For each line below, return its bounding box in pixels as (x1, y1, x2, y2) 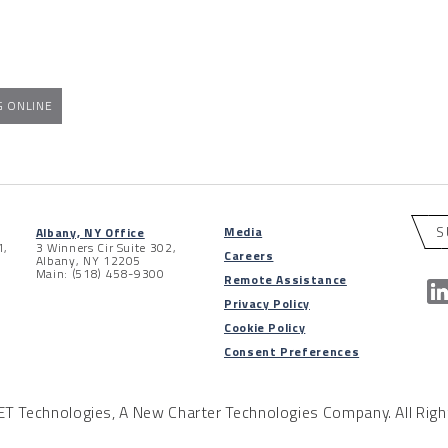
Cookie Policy (223, 318, 306, 338)
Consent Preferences (223, 342, 360, 362)
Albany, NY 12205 (35, 251, 142, 271)
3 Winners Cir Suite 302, (35, 238, 177, 258)
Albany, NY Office (35, 223, 145, 243)
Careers (223, 246, 274, 266)
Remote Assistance (223, 270, 347, 290)
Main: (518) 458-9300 (35, 264, 165, 284)
